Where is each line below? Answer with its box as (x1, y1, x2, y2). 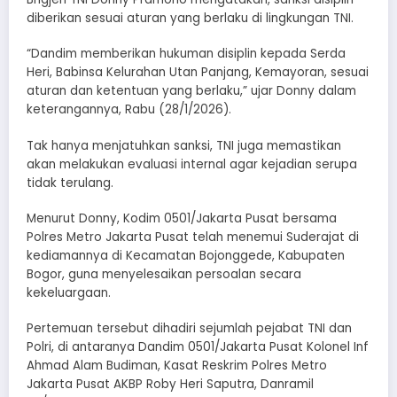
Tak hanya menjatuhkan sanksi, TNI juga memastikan (27, 136, 341, 154)
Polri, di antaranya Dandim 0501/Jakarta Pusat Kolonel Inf (27, 339, 369, 355)
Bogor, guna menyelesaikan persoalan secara (27, 265, 301, 283)
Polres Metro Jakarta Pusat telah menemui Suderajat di (27, 228, 359, 245)
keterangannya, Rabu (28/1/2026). (27, 101, 231, 119)
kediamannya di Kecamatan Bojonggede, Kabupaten (27, 246, 345, 264)
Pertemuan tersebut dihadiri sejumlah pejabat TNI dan (27, 320, 352, 337)
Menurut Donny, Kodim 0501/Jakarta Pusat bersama (27, 209, 337, 227)
